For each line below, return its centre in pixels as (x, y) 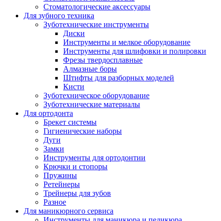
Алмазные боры (90, 69)
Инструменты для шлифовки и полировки (135, 51)
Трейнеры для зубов (77, 193)
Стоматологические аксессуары (97, 7)
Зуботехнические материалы (92, 104)
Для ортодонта (48, 113)
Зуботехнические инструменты (96, 24)
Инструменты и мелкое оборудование (127, 42)
